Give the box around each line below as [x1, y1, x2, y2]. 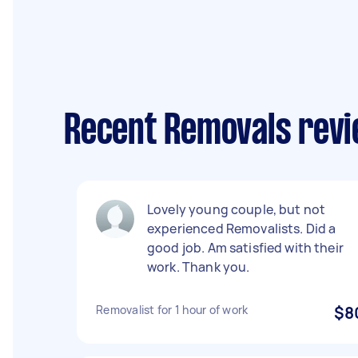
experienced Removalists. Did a [147, 220, 336, 237]
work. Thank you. [147, 258, 250, 276]
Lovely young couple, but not [147, 201, 326, 218]
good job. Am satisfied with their [147, 239, 344, 257]
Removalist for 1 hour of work [96, 302, 249, 317]
